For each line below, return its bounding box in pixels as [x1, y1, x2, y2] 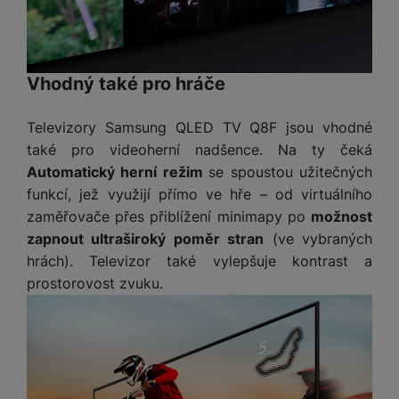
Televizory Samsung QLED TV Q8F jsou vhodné [27, 118, 372, 136]
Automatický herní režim [27, 162, 209, 181]
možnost [311, 207, 372, 225]
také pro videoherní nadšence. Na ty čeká [27, 140, 372, 159]
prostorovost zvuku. [27, 273, 163, 292]
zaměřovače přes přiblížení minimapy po [27, 207, 311, 225]
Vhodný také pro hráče [27, 72, 225, 94]
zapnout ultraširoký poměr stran [27, 229, 265, 248]
